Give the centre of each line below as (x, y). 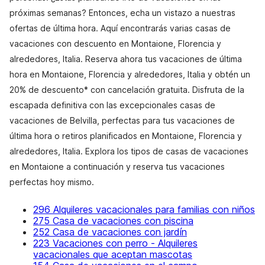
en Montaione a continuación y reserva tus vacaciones (117, 167)
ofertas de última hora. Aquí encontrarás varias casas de (120, 28)
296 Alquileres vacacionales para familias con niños (144, 209)
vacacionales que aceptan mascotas (113, 254)
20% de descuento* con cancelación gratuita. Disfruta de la (127, 90)
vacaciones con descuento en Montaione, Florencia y (115, 43)
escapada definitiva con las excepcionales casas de (112, 105)
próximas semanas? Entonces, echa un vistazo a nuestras (122, 13)
